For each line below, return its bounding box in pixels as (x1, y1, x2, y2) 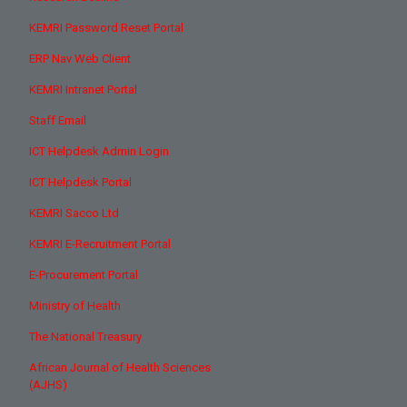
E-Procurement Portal (29, 268, 138, 282)
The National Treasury (29, 330, 142, 343)
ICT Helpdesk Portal (29, 175, 132, 189)
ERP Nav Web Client (29, 52, 131, 65)
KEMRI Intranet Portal (29, 83, 137, 96)
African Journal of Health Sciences (29, 361, 211, 374)
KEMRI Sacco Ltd (29, 206, 119, 220)
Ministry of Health (29, 299, 121, 313)
